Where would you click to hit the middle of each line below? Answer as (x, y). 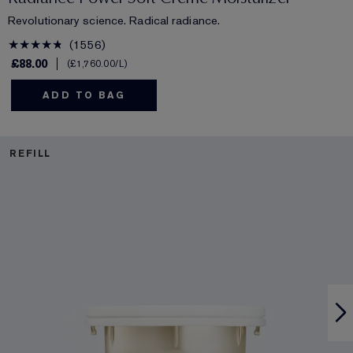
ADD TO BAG (84, 96)
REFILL (30, 154)
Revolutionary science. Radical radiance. (114, 21)
